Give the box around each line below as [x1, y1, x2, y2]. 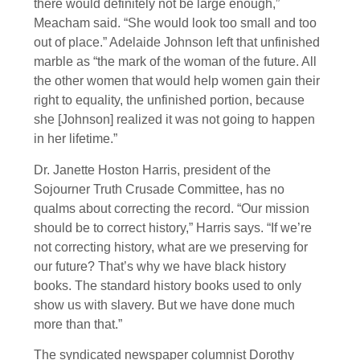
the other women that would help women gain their [34, 74, 320, 88]
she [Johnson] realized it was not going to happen [34, 112, 315, 127]
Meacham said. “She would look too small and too [34, 16, 317, 31]
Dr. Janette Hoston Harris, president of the [34, 162, 271, 177]
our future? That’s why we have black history [34, 259, 286, 273]
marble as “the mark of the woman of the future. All [34, 55, 317, 69]
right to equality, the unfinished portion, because [34, 93, 305, 108]
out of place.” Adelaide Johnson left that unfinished [34, 35, 320, 50]
